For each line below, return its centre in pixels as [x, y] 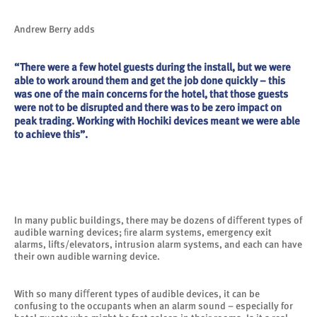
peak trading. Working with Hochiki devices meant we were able [157, 121]
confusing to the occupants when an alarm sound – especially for [154, 305]
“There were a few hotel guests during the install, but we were [152, 67]
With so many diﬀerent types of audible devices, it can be [137, 293]
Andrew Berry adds [54, 29]
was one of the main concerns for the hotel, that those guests [151, 94]
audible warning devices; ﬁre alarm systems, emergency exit [143, 232]
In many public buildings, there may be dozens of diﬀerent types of [158, 220]
